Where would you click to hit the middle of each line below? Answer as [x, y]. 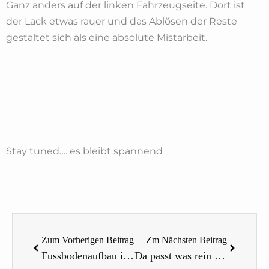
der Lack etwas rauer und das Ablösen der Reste [122, 21]
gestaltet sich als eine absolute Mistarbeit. [107, 37]
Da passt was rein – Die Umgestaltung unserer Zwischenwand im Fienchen [219, 255]
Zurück [49, 220]
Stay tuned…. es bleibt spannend [84, 151]
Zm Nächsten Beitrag [186, 240]
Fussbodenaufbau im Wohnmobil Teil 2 [128, 255]
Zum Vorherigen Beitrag [88, 240]
